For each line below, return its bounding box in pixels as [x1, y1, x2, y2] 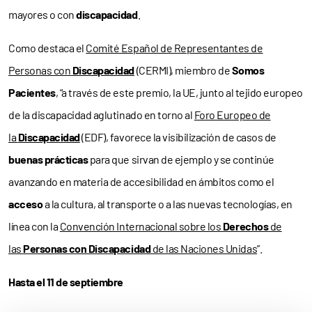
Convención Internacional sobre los [59, 219, 223, 233]
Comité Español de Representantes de [86, 40, 263, 54]
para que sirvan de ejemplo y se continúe [88, 152, 274, 166]
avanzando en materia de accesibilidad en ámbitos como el [8, 174, 274, 188]
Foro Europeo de [194, 107, 271, 121]
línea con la [8, 219, 60, 233]
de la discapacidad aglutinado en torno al [8, 107, 194, 121]
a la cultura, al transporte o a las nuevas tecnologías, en [42, 196, 292, 210]
